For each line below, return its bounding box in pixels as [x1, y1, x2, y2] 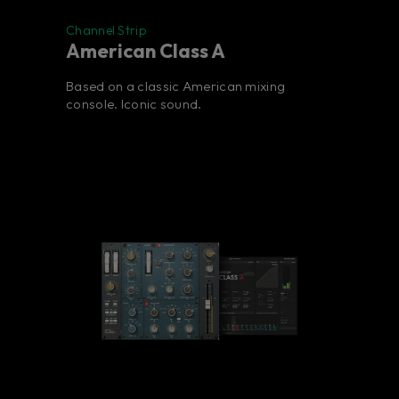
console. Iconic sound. [66, 95, 202, 113]
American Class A [66, 38, 225, 64]
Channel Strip [66, 22, 146, 39]
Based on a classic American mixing [66, 77, 286, 95]
